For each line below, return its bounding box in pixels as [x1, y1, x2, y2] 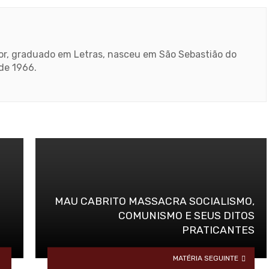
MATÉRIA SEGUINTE [173, 253, 239, 262]
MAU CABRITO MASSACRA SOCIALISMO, [55, 195, 255, 208]
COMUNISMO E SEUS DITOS [118, 210, 255, 222]
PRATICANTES [182, 224, 255, 237]
